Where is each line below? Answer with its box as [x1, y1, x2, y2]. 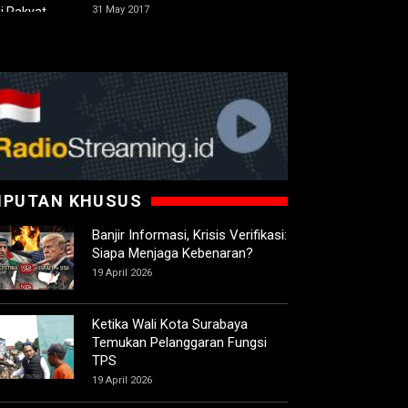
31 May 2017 [92, 4, 149, 16]
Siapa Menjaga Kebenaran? [92, 245, 253, 262]
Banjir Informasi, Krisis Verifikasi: [92, 227, 287, 244]
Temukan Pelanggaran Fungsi [92, 334, 267, 352]
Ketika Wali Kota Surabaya [92, 316, 248, 333]
